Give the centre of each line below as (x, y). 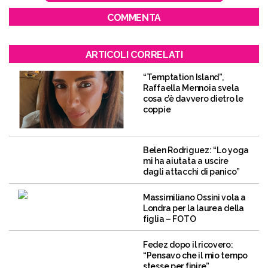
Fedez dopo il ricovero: (188, 244)
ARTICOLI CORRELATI (134, 55)
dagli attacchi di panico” (192, 171)
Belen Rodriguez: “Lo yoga (196, 150)
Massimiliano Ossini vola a (194, 197)
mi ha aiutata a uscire (186, 161)
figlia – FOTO (170, 219)
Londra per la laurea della (194, 208)
